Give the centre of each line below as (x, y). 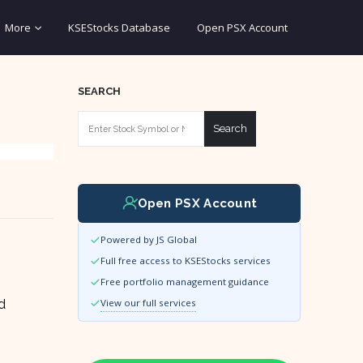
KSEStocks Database (119, 28)
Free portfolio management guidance (185, 282)
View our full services (148, 303)
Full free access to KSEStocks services (186, 261)
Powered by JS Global (149, 239)
